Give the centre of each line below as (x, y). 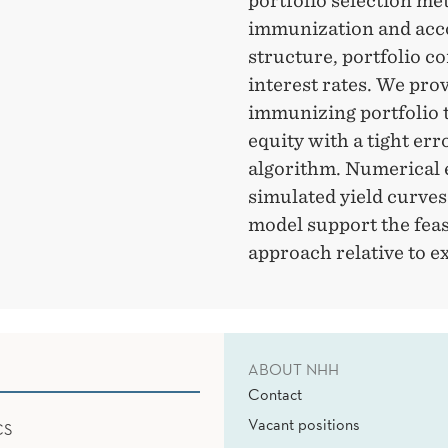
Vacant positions (304, 424)
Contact (275, 394)
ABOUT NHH (293, 369)
